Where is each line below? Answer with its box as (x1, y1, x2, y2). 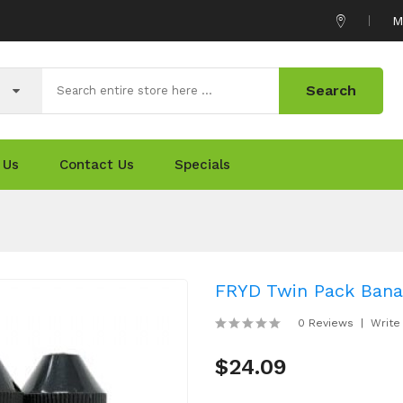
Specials (175, 157, 230, 173)
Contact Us (59, 157, 134, 173)
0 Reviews (298, 317, 354, 329)
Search (306, 81, 356, 99)
